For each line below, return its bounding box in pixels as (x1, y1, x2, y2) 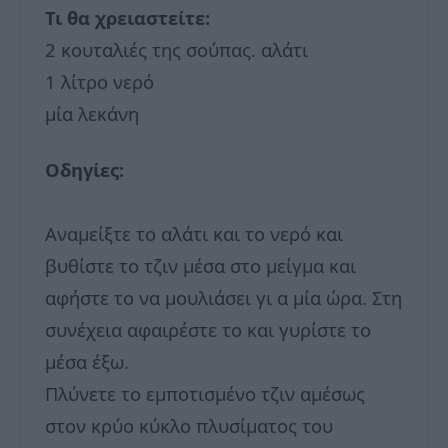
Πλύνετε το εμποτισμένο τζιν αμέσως (45, 381, 365, 407)
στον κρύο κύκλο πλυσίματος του (45, 413, 333, 439)
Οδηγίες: (45, 157, 124, 183)
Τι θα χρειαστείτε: (45, 5, 210, 31)
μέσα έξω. (45, 349, 129, 375)
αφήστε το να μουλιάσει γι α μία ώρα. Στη (45, 285, 402, 311)
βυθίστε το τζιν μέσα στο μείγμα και (45, 253, 356, 279)
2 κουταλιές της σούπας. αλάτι (45, 37, 308, 63)
